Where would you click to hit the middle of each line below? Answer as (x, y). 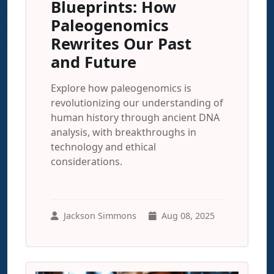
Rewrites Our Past (121, 44)
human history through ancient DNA (135, 117)
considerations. (87, 161)
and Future (94, 62)
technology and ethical (103, 147)
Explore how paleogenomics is (121, 88)
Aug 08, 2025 (188, 216)
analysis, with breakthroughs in (124, 132)
